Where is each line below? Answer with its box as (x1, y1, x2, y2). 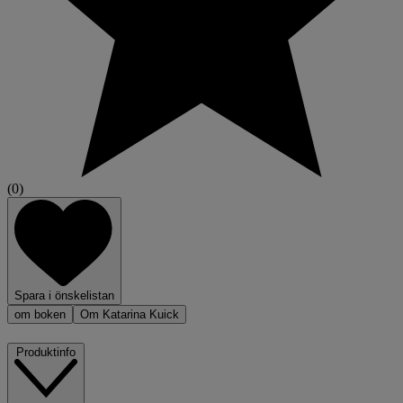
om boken (14, 308, 66, 322)
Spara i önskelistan (14, 289, 114, 303)
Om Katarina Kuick (80, 308, 179, 322)
